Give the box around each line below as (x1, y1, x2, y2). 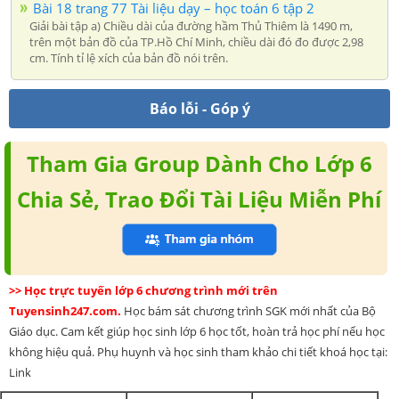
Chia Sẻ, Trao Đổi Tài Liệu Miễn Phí (17, 183, 382, 214)
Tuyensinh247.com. (9, 302, 124, 319)
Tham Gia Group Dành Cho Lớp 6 (26, 148, 372, 178)
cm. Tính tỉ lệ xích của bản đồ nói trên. (29, 49, 228, 66)
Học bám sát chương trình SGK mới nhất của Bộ (124, 302, 376, 319)
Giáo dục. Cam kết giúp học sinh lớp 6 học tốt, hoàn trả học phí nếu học (9, 322, 385, 339)
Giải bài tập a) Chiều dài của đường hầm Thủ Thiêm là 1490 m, (29, 17, 353, 34)
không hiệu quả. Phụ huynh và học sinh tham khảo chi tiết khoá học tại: (9, 343, 387, 360)
